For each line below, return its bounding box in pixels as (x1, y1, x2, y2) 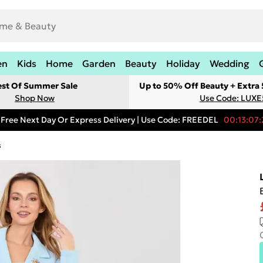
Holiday (166, 58, 200, 69)
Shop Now (15, 93, 55, 103)
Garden (82, 58, 116, 69)
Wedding (210, 58, 249, 69)
